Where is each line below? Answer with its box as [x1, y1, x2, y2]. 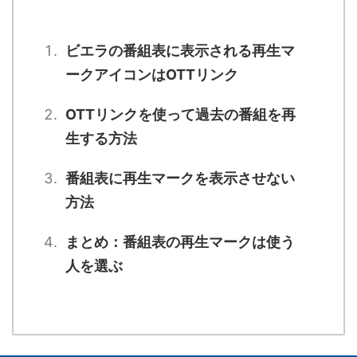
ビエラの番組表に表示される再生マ [65, 41, 295, 59]
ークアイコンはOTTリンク [65, 65, 238, 83]
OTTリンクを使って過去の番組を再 [65, 105, 296, 123]
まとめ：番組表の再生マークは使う [65, 233, 295, 250]
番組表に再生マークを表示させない [65, 169, 295, 186]
